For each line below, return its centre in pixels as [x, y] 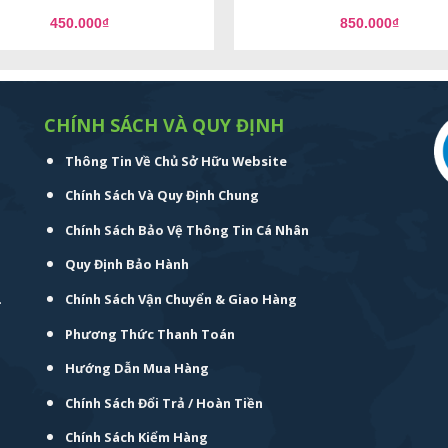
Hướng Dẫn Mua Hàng [136, 368]
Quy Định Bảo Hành [126, 264]
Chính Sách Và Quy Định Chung [161, 195]
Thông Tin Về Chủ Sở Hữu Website [175, 160]
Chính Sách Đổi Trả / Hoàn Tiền [163, 402]
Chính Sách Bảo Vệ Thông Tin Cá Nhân [186, 229]
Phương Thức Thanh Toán [149, 333]
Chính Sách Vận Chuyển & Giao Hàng [180, 299]
